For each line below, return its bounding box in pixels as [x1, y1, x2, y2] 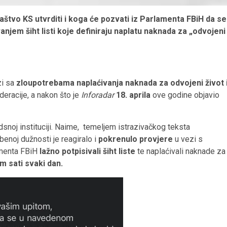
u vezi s [173, 134, 203, 144]
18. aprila [116, 90, 150, 100]
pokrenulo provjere [98, 134, 173, 144]
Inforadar [81, 90, 114, 100]
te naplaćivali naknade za [135, 146, 225, 156]
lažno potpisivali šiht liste [40, 146, 135, 156]
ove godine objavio [150, 90, 219, 100]
